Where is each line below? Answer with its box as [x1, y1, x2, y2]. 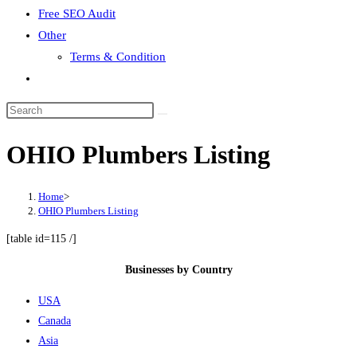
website [37, 92, 75, 105]
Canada [38, 314, 71, 327]
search [37, 114, 69, 127]
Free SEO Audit [38, 7, 116, 20]
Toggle [37, 71, 72, 84]
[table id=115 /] [6, 232, 76, 245]
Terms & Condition [70, 50, 166, 63]
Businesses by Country [124, 263, 233, 276]
